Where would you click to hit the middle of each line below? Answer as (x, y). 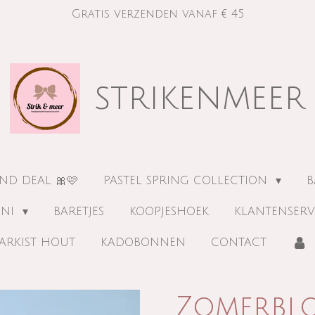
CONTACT (239, 243)
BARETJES (79, 212)
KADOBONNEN (143, 243)
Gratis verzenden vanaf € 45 (157, 14)
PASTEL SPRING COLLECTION (187, 181)
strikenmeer (200, 98)
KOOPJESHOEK (169, 212)
